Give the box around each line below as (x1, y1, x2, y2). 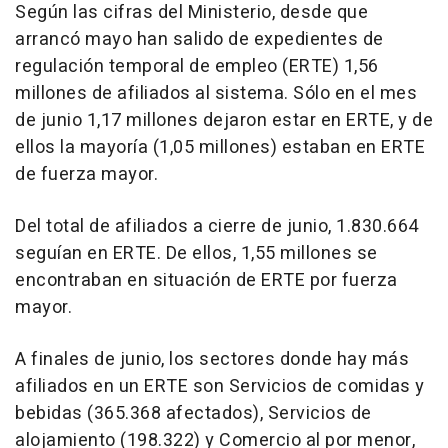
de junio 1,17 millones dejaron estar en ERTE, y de (15, 107, 433, 135)
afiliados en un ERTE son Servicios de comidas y (15, 373, 425, 401)
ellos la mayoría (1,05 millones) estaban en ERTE (15, 134, 425, 162)
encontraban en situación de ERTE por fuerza (15, 267, 398, 295)
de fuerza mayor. (15, 161, 158, 189)
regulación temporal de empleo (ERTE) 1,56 (15, 53, 379, 81)
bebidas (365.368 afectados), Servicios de (15, 400, 372, 428)
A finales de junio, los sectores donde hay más (15, 346, 409, 374)
